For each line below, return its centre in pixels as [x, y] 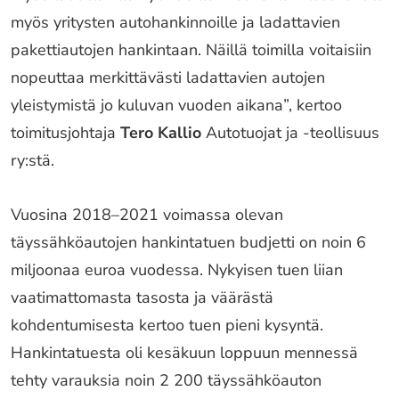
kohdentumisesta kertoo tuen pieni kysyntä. [167, 325]
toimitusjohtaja [65, 133]
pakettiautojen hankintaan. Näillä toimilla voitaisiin [191, 50]
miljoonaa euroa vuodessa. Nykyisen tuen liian [177, 270]
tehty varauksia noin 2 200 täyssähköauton [166, 380]
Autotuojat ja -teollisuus [290, 133]
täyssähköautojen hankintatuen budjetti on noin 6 [188, 242]
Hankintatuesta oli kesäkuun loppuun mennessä [184, 353]
